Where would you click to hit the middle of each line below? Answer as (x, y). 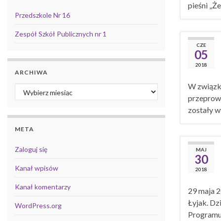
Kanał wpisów (37, 168)
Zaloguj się (31, 149)
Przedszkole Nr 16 (42, 15)
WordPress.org (38, 205)
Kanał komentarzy (43, 186)
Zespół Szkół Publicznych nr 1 (61, 34)
